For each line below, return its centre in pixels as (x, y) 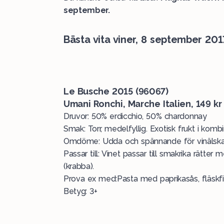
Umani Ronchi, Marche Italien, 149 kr (143, 104)
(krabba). (79, 166)
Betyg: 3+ (80, 191)
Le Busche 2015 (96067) (116, 91)
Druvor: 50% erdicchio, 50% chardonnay (135, 116)
